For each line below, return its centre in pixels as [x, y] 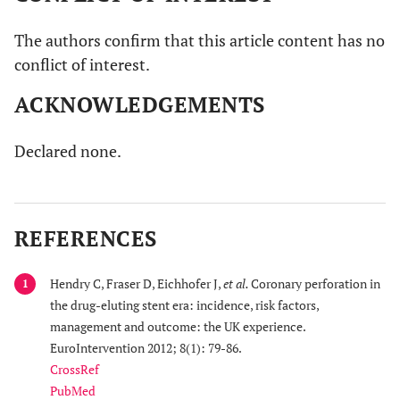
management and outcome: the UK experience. [178, 326]
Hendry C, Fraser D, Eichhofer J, [137, 283]
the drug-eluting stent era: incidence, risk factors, [184, 304]
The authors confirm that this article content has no [200, 40]
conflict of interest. [82, 64]
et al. [237, 283]
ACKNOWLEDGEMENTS [140, 104]
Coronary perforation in [316, 283]
